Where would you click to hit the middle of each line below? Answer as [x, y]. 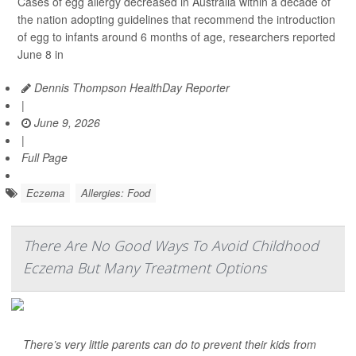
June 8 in [41, 54]
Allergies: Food [116, 193]
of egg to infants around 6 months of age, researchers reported [176, 37]
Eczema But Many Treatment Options [145, 268]
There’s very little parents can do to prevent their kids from [170, 344]
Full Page [44, 158]
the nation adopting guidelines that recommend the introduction [176, 19]
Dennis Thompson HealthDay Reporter [130, 88]
